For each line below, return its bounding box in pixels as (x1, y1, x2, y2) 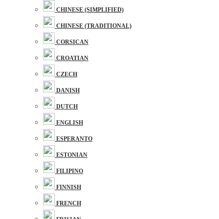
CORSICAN (56, 39, 88, 45)
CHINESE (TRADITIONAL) (56, 22, 131, 29)
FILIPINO (56, 168, 83, 175)
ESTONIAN (56, 152, 88, 158)
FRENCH (56, 200, 81, 207)
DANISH (56, 87, 80, 94)
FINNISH (56, 184, 81, 191)
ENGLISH (56, 119, 83, 126)
